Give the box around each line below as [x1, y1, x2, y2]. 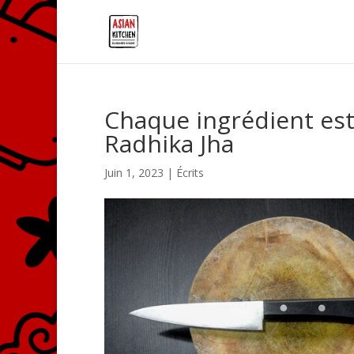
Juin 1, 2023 [104, 165, 164, 180]
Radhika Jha [104, 127, 234, 160]
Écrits [176, 165, 204, 180]
